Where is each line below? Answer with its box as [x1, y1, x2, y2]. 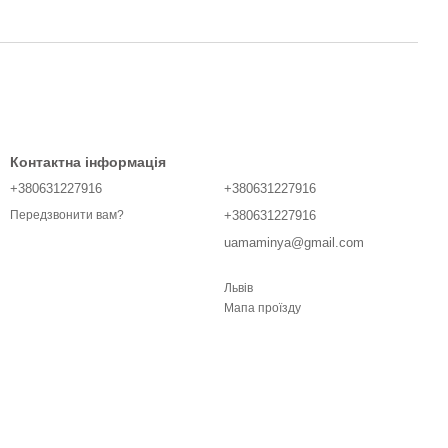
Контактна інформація [10, 154, 166, 170]
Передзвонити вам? [10, 208, 124, 223]
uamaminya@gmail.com [224, 235, 364, 250]
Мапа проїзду [224, 301, 301, 315]
